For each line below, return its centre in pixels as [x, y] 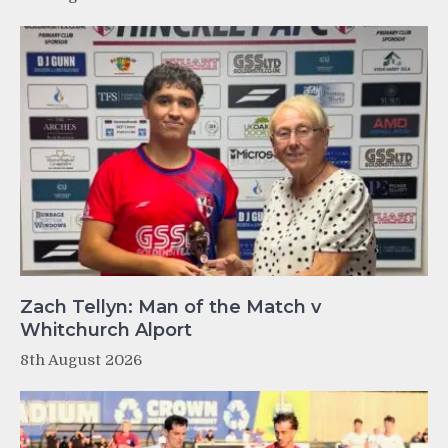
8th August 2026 [81, 359]
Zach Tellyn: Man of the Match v [170, 306]
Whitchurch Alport [106, 329]
